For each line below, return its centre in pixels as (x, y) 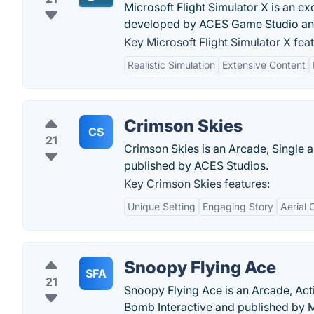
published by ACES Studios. (196, 165)
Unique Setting (162, 206)
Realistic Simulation (171, 65)
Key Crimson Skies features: (197, 184)
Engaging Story (238, 206)
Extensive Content (264, 65)
